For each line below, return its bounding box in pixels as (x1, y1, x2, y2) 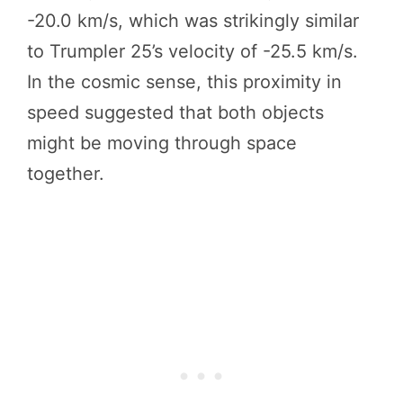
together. (27, 162, 104, 184)
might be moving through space (27, 131, 297, 154)
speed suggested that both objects (27, 101, 324, 123)
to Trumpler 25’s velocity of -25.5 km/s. (27, 40, 358, 62)
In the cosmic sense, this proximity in (27, 70, 342, 93)
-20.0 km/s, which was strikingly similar (27, 9, 359, 31)
